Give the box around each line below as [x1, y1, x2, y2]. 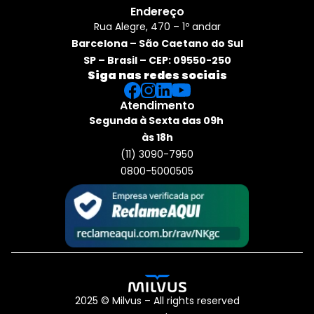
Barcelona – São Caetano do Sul [71, 36, 243, 50]
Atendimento [119, 97, 195, 114]
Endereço [130, 3, 184, 20]
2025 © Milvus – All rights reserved [74, 293, 240, 308]
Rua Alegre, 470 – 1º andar [93, 19, 221, 34]
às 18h [141, 130, 173, 144]
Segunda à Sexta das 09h [88, 113, 224, 128]
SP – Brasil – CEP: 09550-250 [83, 53, 231, 67]
